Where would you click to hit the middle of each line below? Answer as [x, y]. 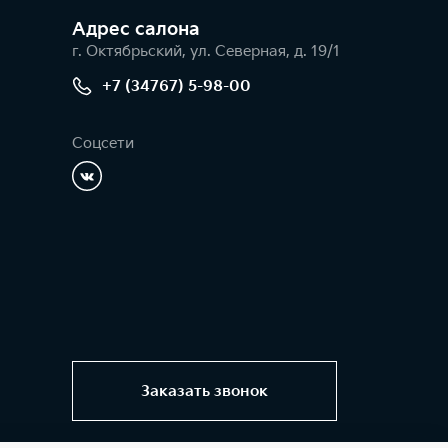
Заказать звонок [204, 391]
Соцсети [103, 143]
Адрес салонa [136, 29]
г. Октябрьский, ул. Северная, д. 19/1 [206, 51]
